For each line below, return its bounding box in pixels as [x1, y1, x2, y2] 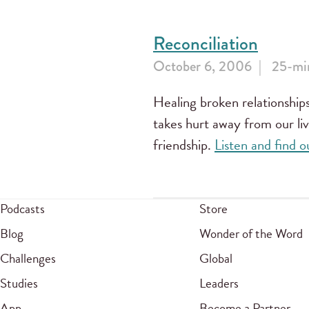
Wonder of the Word [199, 223, 303, 244]
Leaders [199, 273, 239, 294]
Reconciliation [153, 30, 258, 57]
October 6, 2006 [153, 55, 252, 77]
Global [199, 248, 232, 269]
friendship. [153, 133, 215, 156]
